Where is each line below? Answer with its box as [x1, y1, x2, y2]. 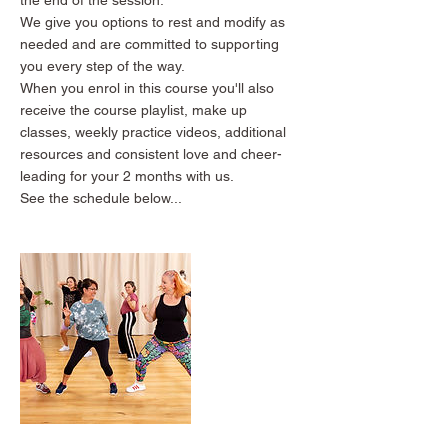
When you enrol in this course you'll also [20, 79, 274, 96]
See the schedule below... [20, 189, 182, 206]
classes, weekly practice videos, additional [20, 123, 286, 140]
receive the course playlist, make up [20, 101, 247, 118]
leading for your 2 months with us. [20, 167, 234, 184]
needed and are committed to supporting [20, 35, 279, 52]
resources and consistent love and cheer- [20, 145, 282, 162]
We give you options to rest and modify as [20, 13, 285, 30]
